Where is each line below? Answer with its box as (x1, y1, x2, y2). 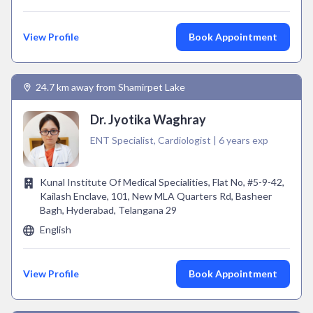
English (40, 224, 71, 235)
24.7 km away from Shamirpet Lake (36, 81, 185, 93)
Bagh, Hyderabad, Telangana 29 (40, 204, 177, 216)
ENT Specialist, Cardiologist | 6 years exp (90, 134, 268, 146)
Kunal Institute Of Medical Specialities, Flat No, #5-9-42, (40, 176, 284, 188)
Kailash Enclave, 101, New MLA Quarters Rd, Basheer (40, 190, 272, 202)
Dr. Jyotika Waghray (90, 112, 206, 127)
